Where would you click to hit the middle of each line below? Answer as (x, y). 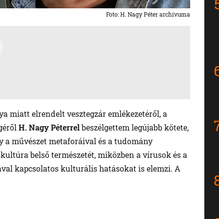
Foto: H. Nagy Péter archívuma (148, 14)
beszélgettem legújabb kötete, (134, 128)
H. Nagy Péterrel (49, 128)
